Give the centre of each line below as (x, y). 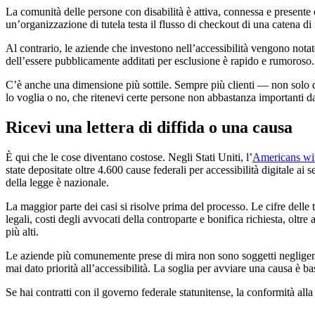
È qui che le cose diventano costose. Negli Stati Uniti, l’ (129, 157)
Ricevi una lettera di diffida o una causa (149, 128)
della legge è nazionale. (57, 183)
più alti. (22, 232)
